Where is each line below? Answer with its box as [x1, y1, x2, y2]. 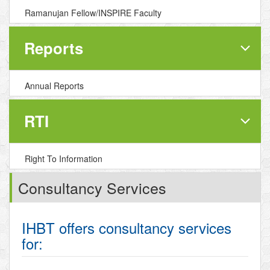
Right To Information [25, 152, 102, 165]
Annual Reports [25, 80, 84, 92]
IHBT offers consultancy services [22, 217, 231, 238]
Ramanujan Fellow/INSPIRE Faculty [25, 7, 162, 19]
